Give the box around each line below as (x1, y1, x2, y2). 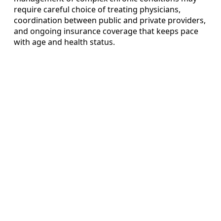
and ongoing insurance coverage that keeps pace (14, 25, 198, 37)
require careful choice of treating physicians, (14, 3, 181, 15)
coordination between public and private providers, (14, 14, 206, 26)
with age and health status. (14, 36, 115, 47)
